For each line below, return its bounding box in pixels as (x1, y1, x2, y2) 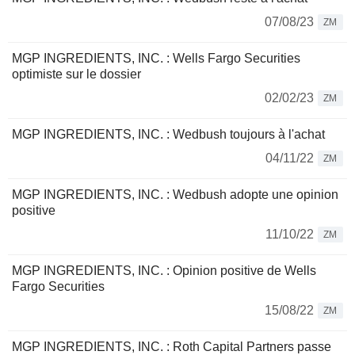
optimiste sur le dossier (12, 67, 141, 81)
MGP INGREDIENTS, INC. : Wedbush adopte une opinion (12, 188, 338, 201)
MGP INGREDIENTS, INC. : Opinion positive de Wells (12, 264, 316, 277)
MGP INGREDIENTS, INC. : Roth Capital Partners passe (12, 340, 331, 353)
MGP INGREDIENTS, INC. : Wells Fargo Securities (12, 52, 300, 65)
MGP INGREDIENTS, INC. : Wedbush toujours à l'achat (12, 128, 325, 141)
